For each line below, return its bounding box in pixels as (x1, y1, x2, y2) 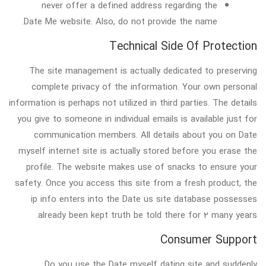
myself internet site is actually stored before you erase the (18, 142, 257, 159)
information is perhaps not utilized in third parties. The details (9, 94, 257, 110)
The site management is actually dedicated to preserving (29, 62, 257, 78)
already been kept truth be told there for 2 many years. (38, 207, 257, 223)
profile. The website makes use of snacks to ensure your (26, 159, 257, 175)
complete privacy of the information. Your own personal (31, 78, 257, 94)
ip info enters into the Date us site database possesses (31, 191, 257, 207)
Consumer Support (160, 229, 257, 250)
